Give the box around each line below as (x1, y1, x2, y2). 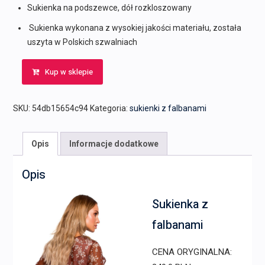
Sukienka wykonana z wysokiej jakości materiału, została (27, 23, 241, 33)
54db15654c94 (31, 104, 88, 114)
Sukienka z (151, 196, 208, 214)
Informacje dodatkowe (69, 139, 159, 149)
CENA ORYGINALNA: (151, 247, 232, 258)
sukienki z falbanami (129, 104, 206, 114)
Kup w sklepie (44, 66, 93, 78)
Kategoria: (89, 104, 130, 114)
